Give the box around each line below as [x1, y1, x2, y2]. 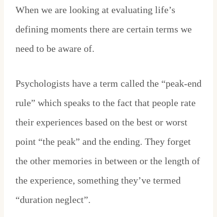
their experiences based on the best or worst [15, 117, 187, 128]
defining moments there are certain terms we [15, 24, 192, 35]
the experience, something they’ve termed [15, 175, 181, 186]
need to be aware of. [15, 43, 97, 54]
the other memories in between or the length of [15, 155, 200, 167]
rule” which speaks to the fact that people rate [15, 97, 196, 108]
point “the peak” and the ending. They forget [15, 136, 191, 147]
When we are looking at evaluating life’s [15, 4, 175, 15]
